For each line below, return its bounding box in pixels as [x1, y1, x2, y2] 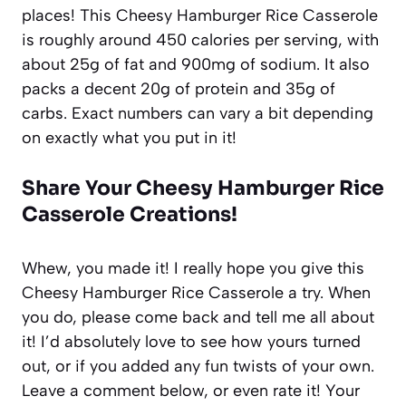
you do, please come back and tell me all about [22, 306, 374, 327]
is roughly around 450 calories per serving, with [22, 29, 379, 50]
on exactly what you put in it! [22, 127, 237, 148]
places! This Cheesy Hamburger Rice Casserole [22, 5, 378, 25]
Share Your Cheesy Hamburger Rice [22, 175, 384, 200]
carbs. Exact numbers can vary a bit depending [22, 102, 373, 123]
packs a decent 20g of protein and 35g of [22, 78, 335, 99]
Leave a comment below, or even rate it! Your [22, 380, 360, 401]
